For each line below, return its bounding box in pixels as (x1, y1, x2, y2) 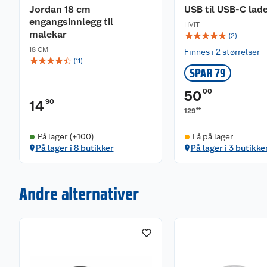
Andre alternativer (19, 183, 139, 204)
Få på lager (192, 132, 233, 141)
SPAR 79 (190, 66, 226, 80)
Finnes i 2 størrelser (184, 47, 260, 57)
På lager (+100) (37, 132, 94, 141)
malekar (29, 29, 67, 40)
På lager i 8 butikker (35, 143, 114, 153)
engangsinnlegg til (29, 16, 113, 27)
